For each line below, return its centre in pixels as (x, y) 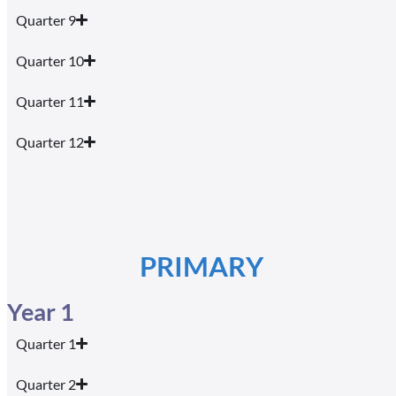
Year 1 (41, 311)
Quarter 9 (46, 19)
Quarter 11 (50, 101)
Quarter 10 (50, 60)
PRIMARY (202, 266)
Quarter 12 (50, 141)
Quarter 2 (46, 384)
